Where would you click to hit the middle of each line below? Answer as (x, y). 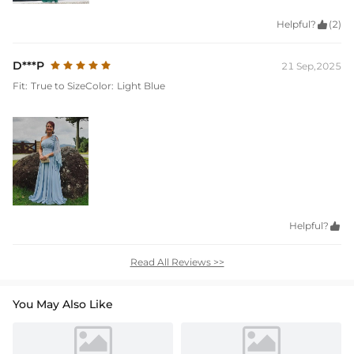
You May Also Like (63, 304)
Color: (100, 85)
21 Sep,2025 (311, 66)
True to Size (58, 85)
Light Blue (141, 85)
